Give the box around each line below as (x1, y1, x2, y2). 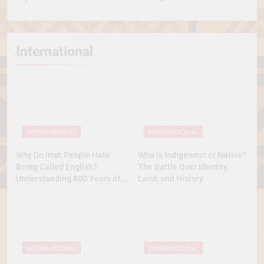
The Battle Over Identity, (138, 161, 229, 171)
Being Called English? (16, 161, 97, 171)
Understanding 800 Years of (16, 173, 120, 183)
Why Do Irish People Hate (16, 150, 110, 160)
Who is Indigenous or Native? (138, 150, 246, 160)
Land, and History (138, 173, 203, 183)
